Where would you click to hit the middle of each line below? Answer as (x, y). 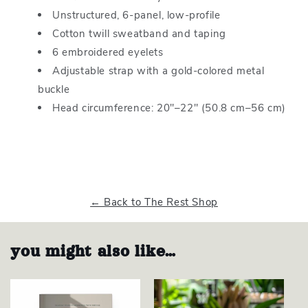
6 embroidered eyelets (108, 52)
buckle (54, 89)
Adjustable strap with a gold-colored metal (158, 71)
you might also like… (93, 251)
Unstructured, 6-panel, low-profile (136, 15)
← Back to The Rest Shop (154, 202)
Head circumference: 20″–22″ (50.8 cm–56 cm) (169, 108)
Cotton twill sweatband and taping (139, 34)
